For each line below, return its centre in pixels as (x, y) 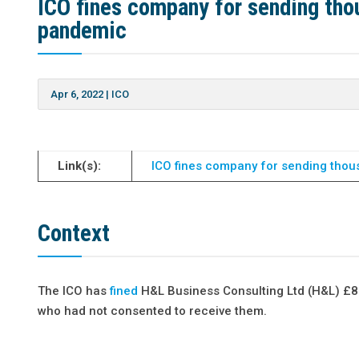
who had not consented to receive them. (167, 311)
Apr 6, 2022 (77, 94)
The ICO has (74, 290)
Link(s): (80, 165)
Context (74, 233)
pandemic (83, 30)
